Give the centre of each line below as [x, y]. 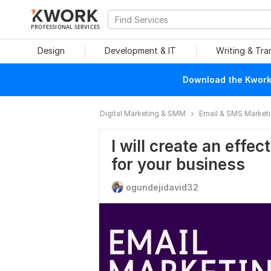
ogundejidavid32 [162, 187]
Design [51, 51]
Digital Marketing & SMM [143, 113]
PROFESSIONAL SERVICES [66, 27]
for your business [178, 164]
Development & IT [140, 51]
